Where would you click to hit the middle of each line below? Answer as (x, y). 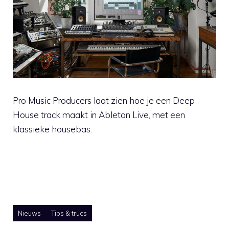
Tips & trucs (69, 213)
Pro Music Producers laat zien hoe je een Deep (104, 100)
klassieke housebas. (52, 129)
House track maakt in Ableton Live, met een (99, 114)
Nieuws (29, 213)
